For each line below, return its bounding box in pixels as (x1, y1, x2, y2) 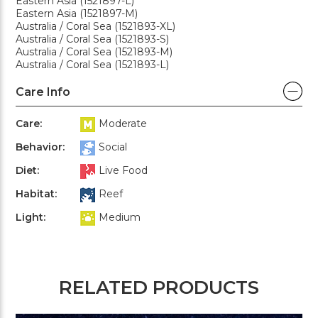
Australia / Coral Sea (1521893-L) (16, 57, 169, 71)
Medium (99, 210, 141, 224)
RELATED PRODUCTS (59, 275, 259, 299)
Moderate (99, 116, 147, 130)
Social (99, 140, 127, 153)
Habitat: (16, 187, 57, 200)
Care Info (16, 84, 70, 99)
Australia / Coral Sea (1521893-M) (16, 45, 172, 58)
